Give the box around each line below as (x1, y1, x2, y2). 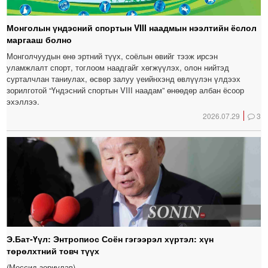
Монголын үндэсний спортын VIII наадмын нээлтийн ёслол (7, 21, 257, 33)
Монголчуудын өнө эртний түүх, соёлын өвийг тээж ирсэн (7, 50, 218, 62)
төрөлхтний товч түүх (7, 244, 100, 257)
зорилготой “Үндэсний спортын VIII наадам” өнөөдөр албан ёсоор (7, 84, 245, 96)
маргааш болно (7, 33, 72, 45)
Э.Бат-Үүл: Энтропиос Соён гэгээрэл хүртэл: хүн (7, 232, 214, 245)
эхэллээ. (7, 95, 40, 107)
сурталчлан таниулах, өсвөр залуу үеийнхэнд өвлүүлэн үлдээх (7, 72, 241, 84)
